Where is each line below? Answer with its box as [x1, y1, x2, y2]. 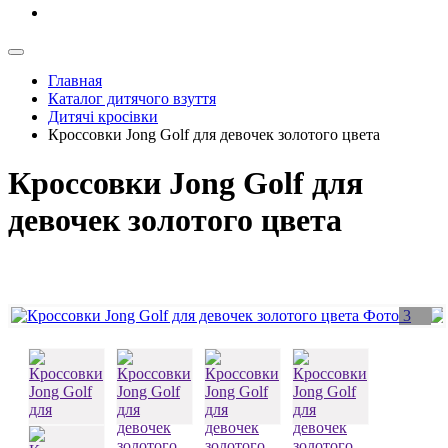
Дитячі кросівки [48, 108, 158, 125]
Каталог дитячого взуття [48, 90, 216, 107]
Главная [48, 72, 102, 89]
